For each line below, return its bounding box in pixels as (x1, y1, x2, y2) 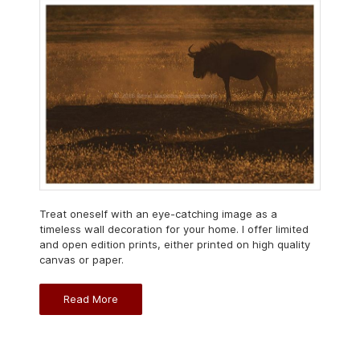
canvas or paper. (39, 252, 124, 266)
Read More (63, 292, 118, 305)
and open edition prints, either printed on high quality (39, 237, 310, 251)
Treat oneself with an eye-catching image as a (39, 207, 277, 220)
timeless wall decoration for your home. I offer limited (39, 222, 309, 235)
